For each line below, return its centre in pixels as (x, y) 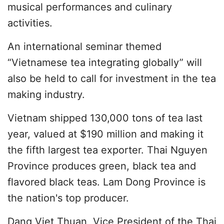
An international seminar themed (84, 46)
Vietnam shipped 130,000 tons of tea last (105, 118)
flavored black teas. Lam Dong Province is (106, 182)
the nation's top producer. (68, 198)
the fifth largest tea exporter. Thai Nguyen (107, 150)
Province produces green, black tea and (102, 166)
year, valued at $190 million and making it (105, 134)
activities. (30, 23)
